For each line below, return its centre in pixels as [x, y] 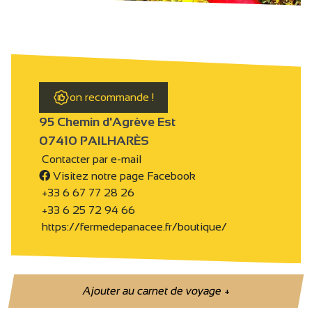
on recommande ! [112, 97]
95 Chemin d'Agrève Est [107, 122]
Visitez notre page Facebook [123, 176]
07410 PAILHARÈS [94, 141]
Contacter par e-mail [90, 159]
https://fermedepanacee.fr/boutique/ [133, 227]
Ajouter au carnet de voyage [154, 291]
